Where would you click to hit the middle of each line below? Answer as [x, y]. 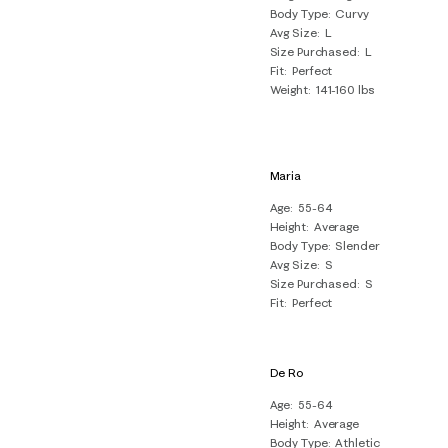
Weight [288, 89]
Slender [357, 245]
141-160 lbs [345, 89]
